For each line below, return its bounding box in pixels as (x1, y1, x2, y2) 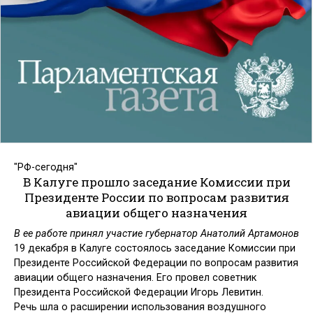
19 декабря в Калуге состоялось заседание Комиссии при (14, 242, 296, 255)
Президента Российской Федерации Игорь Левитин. (14, 286, 263, 299)
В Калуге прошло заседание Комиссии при (22, 173, 291, 190)
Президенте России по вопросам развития (24, 189, 289, 205)
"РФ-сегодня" (14, 161, 78, 173)
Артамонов (248, 228, 299, 240)
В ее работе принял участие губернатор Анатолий (14, 228, 248, 240)
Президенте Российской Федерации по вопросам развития (14, 257, 298, 270)
